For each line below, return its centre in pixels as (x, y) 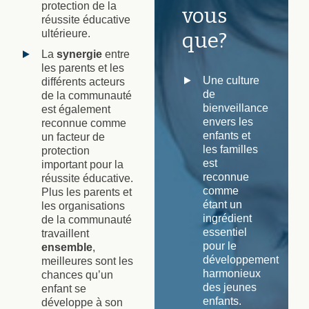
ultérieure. (66, 33)
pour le (220, 246)
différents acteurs (83, 81)
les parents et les (83, 68)
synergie (79, 54)
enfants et (227, 135)
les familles (230, 149)
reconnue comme (84, 123)
